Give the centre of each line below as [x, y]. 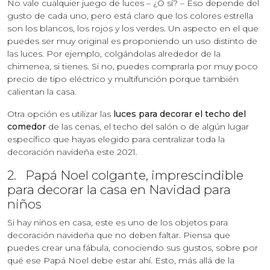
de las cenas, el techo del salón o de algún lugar [147, 126]
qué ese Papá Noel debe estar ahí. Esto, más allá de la [121, 260]
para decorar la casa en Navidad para [119, 189]
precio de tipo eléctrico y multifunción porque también [123, 79]
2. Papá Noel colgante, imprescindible [125, 175]
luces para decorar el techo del [180, 114]
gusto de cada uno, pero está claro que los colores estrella [130, 15]
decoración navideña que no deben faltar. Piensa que [119, 235]
